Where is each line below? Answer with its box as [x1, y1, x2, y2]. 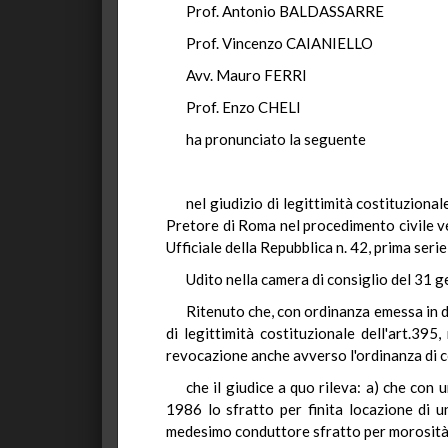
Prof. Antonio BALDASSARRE [186, 2, 384, 20]
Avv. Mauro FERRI [186, 66, 307, 84]
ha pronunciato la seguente [186, 130, 366, 148]
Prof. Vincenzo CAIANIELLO [186, 34, 373, 52]
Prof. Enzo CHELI [186, 98, 301, 116]
